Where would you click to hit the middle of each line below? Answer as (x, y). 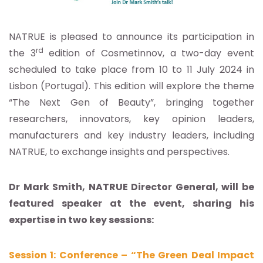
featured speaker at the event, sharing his (131, 204)
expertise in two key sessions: (81, 220)
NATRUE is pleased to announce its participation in (131, 37)
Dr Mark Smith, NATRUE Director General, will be (131, 187)
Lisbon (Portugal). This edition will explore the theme (131, 86)
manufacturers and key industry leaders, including (131, 136)
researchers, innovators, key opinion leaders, (131, 119)
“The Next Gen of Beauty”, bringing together (131, 103)
